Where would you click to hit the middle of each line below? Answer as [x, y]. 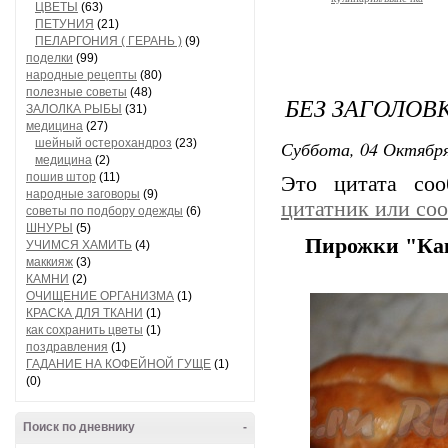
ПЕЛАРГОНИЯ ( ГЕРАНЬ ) [108, 41]
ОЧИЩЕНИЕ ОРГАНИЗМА [100, 296]
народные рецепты [81, 75]
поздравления [67, 347]
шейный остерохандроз [103, 143]
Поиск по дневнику [79, 427]
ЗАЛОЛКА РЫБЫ [74, 109]
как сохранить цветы [84, 330]
